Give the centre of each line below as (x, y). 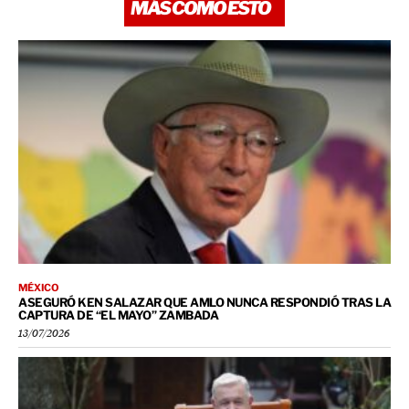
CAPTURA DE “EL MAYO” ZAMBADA (118, 315)
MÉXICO (39, 287)
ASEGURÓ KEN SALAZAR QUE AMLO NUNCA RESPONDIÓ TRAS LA (204, 302)
